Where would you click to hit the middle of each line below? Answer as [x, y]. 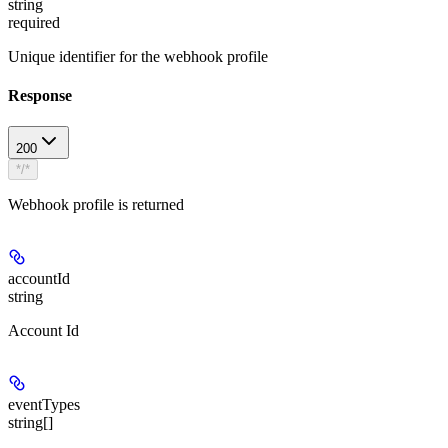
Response [40, 95]
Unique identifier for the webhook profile [138, 56]
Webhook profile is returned [96, 205]
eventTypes [44, 405]
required [34, 22]
